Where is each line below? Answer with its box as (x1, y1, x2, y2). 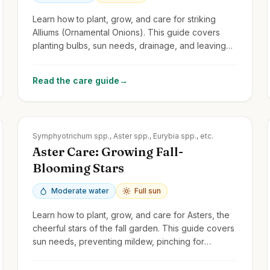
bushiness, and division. (33, 249, 127, 260)
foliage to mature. (33, 53, 102, 64)
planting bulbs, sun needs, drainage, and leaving (33, 40, 227, 51)
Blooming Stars (33, 160, 125, 175)
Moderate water (51, 186, 110, 195)
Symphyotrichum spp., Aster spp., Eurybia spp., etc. (33, 131, 214, 140)
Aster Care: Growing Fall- (33, 143, 184, 159)
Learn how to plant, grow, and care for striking (33, 13, 216, 24)
